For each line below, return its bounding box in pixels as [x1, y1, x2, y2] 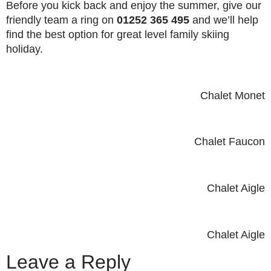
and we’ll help [189, 13, 258, 26]
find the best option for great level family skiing [6, 28, 229, 41]
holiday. [6, 42, 43, 55]
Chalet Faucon [194, 135, 265, 148]
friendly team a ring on [6, 13, 117, 26]
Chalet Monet [200, 89, 265, 102]
